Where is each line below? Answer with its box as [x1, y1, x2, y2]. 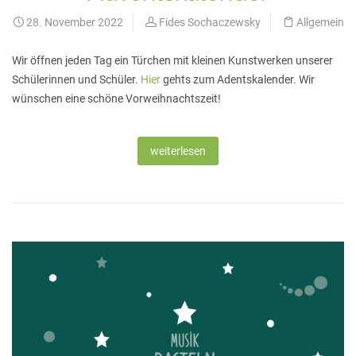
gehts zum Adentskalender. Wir [161, 73, 315, 86]
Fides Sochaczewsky [158, 16, 261, 29]
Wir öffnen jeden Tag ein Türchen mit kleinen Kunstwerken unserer [12, 54, 333, 67]
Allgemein [296, 16, 344, 29]
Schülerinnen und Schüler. [12, 73, 141, 86]
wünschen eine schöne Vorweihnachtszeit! [12, 92, 221, 105]
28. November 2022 [23, 16, 123, 29]
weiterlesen [150, 145, 206, 157]
